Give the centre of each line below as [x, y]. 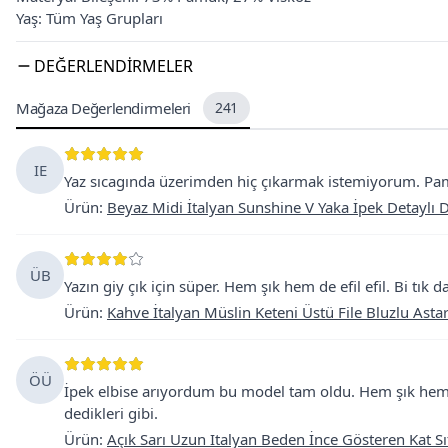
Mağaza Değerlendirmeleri [103, 108]
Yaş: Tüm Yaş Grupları [89, 18]
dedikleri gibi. [111, 413]
